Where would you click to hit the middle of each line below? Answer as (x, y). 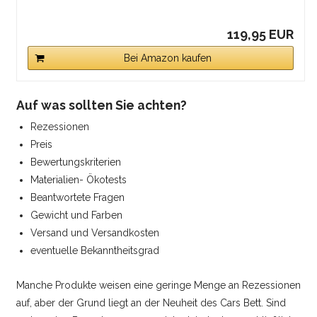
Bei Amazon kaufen (168, 58)
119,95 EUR (261, 35)
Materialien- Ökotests (79, 179)
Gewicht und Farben (77, 215)
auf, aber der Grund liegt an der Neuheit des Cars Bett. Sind (151, 302)
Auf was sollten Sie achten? (102, 105)
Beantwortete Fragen (78, 197)
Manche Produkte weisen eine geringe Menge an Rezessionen (159, 285)
